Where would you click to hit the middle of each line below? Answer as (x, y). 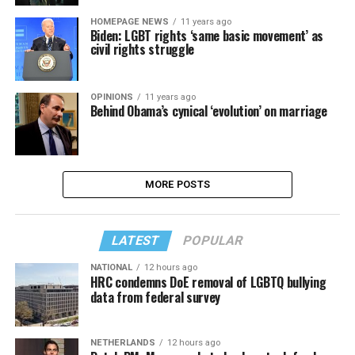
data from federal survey (155, 298)
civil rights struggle (142, 50)
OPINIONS (111, 97)
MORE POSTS (177, 185)
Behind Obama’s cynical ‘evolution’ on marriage (208, 111)
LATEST (136, 241)
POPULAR (214, 241)
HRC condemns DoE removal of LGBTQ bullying (208, 282)
